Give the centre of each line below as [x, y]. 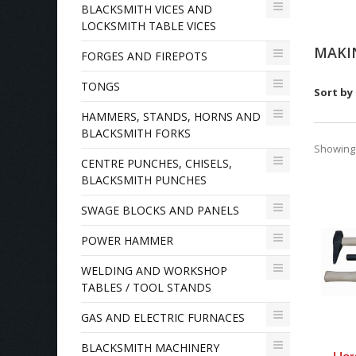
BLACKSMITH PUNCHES [144, 180]
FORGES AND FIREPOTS [144, 56]
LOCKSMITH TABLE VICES [149, 26]
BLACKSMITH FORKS [136, 133]
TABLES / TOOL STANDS [146, 287]
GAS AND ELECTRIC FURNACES [163, 317]
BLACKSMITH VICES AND [147, 9]
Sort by [333, 93]
